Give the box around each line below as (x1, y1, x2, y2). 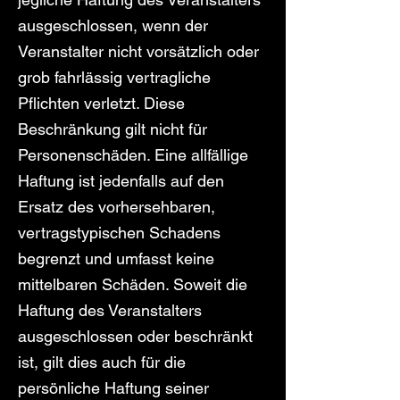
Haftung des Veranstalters (18, 301, 202, 320)
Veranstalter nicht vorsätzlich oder (18, 42, 259, 61)
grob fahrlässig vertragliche (18, 68, 211, 87)
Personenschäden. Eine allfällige (18, 146, 248, 164)
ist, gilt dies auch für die (18, 353, 186, 371)
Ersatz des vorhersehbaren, (18, 197, 215, 216)
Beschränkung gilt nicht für (18, 120, 207, 138)
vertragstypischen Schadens (18, 223, 221, 242)
